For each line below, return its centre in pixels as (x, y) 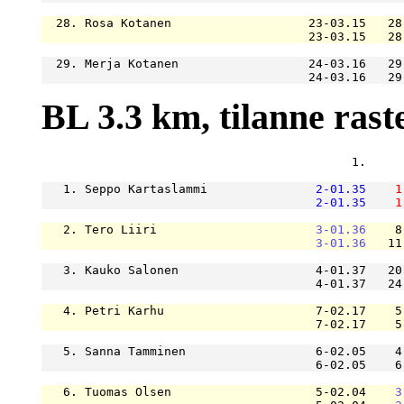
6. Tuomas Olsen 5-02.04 (218, 392)
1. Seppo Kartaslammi (178, 189)
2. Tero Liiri (178, 230)
